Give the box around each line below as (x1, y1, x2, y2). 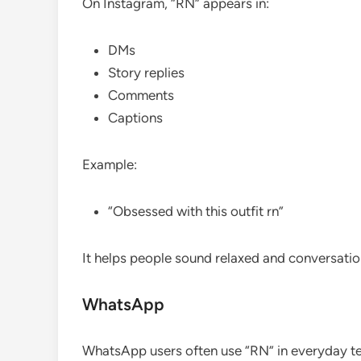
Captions (108, 109, 163, 126)
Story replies (108, 64, 185, 81)
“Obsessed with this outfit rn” (108, 202, 284, 219)
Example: (82, 156, 137, 172)
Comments (108, 86, 174, 103)
